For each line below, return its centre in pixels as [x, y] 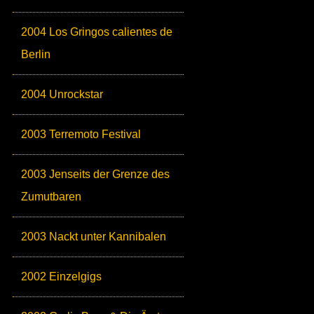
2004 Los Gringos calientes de [97, 32]
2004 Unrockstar [62, 95]
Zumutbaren [51, 197]
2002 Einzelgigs [61, 277]
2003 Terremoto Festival [81, 135]
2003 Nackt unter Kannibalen [94, 237]
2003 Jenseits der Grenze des [95, 175]
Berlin [36, 55]
